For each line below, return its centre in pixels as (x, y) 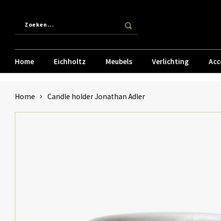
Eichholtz (70, 61)
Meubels (119, 61)
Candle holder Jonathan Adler (96, 96)
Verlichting (170, 61)
